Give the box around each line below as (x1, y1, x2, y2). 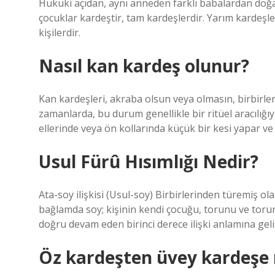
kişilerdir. (39, 26, 80, 39)
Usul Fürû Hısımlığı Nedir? (39, 150, 258, 173)
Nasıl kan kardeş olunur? (39, 54, 249, 77)
